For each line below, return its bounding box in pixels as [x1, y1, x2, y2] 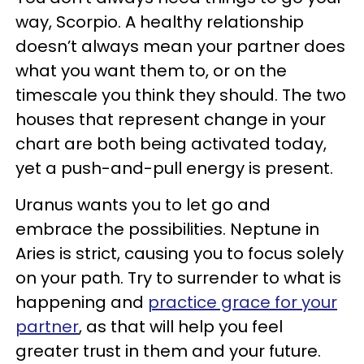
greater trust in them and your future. [15, 340, 321, 362]
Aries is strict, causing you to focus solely [15, 242, 344, 265]
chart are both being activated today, [15, 132, 327, 155]
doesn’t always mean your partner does [15, 35, 345, 58]
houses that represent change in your [15, 108, 326, 131]
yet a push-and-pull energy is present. [15, 157, 337, 180]
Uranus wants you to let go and [15, 193, 271, 216]
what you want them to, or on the [15, 59, 287, 82]
